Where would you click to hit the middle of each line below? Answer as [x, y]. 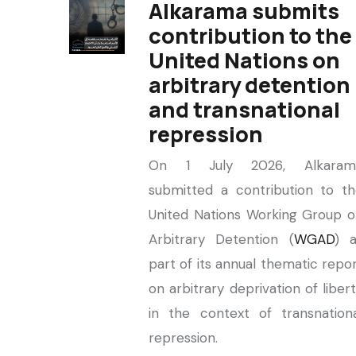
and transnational [244, 109]
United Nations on [244, 60]
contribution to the [250, 35]
